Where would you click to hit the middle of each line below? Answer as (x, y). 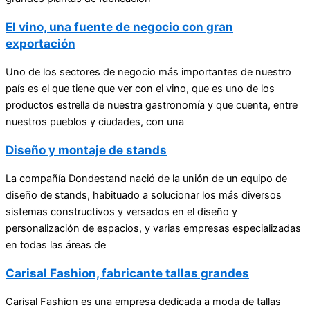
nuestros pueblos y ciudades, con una (95, 122)
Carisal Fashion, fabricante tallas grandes (127, 273)
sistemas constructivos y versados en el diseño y (121, 212)
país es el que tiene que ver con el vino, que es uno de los (140, 89)
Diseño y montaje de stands (86, 150)
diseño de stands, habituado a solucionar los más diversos (144, 195)
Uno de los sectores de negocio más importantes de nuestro (148, 72)
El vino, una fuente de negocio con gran (119, 27)
